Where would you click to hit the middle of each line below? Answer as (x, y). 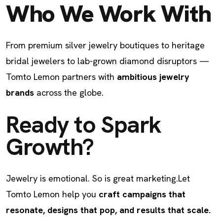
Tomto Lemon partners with (61, 77)
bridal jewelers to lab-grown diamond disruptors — (108, 61)
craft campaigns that (142, 194)
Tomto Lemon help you (52, 194)
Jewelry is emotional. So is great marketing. (92, 178)
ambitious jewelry (153, 77)
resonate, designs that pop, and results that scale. (108, 210)
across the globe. (69, 92)
